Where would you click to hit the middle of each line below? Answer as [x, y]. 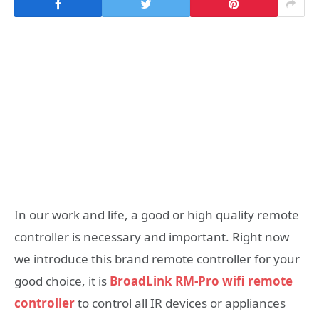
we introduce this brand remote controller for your [157, 259]
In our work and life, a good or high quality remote [157, 215]
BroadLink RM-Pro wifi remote [201, 281]
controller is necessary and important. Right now [152, 237]
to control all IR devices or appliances [182, 303]
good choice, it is [62, 281]
